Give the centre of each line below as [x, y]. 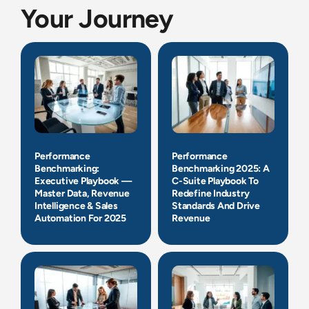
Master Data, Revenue [82, 194]
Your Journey [97, 19]
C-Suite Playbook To [216, 181]
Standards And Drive [216, 206]
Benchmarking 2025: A [221, 169]
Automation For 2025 [81, 219]
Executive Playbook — [83, 181]
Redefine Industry [211, 194]
